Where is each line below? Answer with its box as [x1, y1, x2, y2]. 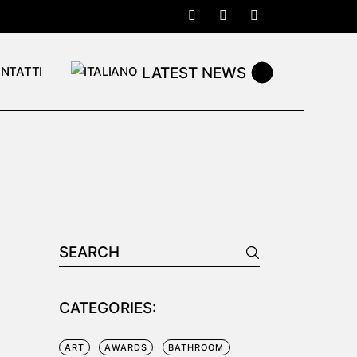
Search [57, 240, 103, 257]
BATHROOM [167, 342, 225, 353]
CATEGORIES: [58, 299, 156, 317]
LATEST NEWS [142, 63, 247, 82]
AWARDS [104, 342, 148, 353]
